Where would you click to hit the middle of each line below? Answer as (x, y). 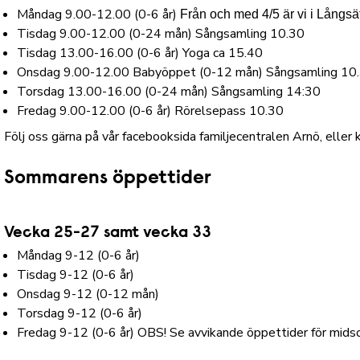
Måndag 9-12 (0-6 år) (79, 256)
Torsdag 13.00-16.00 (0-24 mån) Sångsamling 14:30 (169, 92)
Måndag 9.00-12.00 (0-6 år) (99, 15)
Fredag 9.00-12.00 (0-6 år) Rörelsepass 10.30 (151, 111)
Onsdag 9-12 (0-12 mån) (88, 295)
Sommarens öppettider (108, 179)
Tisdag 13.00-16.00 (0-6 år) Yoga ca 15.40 (140, 53)
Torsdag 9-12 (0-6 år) (80, 314)
